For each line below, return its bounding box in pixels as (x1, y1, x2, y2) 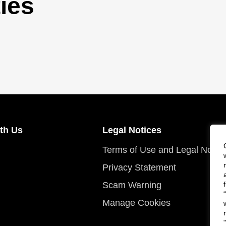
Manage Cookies (102, 198, 171, 208)
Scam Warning (102, 180, 161, 190)
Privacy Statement (102, 162, 176, 173)
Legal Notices (102, 125, 161, 135)
